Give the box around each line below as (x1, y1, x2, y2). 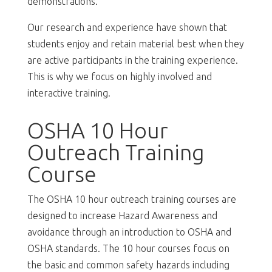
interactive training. (27, 87, 110, 98)
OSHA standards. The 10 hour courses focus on (27, 242, 229, 254)
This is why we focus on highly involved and (27, 70, 212, 82)
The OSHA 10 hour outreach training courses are (27, 193, 236, 205)
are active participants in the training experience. (27, 54, 238, 66)
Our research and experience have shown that (27, 21, 227, 33)
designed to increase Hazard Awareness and (27, 209, 217, 221)
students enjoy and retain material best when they (27, 38, 244, 49)
